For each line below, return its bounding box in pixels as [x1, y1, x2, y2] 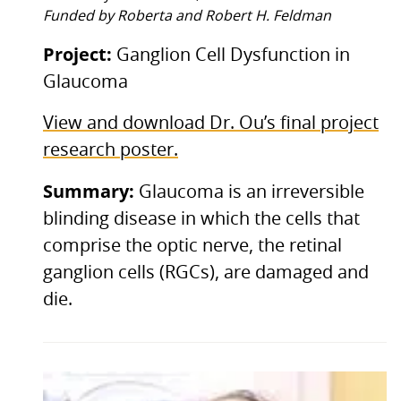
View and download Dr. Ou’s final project [43, 114, 379, 132]
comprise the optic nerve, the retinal [43, 236, 342, 255]
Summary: [43, 178, 139, 203]
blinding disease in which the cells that [43, 209, 360, 228]
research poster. [43, 141, 178, 159]
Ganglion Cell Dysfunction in [116, 46, 350, 64]
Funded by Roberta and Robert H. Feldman [43, 8, 331, 23]
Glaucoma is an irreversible [139, 183, 364, 201]
